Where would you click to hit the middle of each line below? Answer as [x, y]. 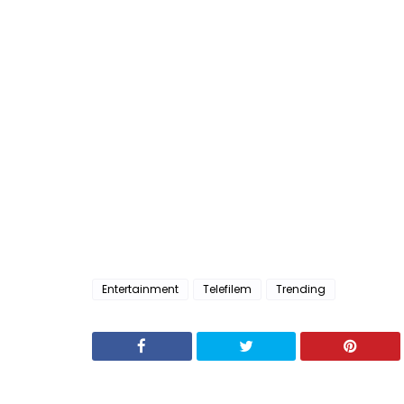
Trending [301, 289]
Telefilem [227, 289]
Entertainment [140, 289]
